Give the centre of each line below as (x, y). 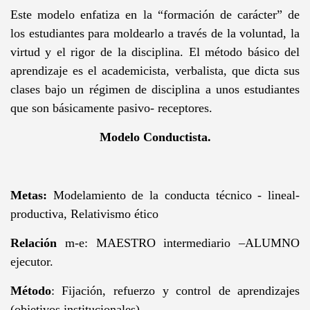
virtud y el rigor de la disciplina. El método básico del (155, 52)
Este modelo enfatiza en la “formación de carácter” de (155, 15)
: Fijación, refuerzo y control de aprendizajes (175, 291)
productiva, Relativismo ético (84, 214)
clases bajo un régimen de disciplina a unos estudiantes (155, 90)
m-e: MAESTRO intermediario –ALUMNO (178, 243)
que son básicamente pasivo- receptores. (111, 108)
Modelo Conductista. (155, 137)
